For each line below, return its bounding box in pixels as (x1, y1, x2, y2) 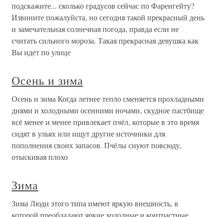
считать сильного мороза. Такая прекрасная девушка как (12, 35, 199, 46)
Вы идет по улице (12, 46, 71, 57)
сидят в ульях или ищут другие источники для (12, 128, 165, 139)
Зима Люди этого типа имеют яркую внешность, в (12, 198, 178, 208)
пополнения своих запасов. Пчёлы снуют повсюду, (12, 139, 182, 150)
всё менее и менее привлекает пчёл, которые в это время (12, 116, 199, 127)
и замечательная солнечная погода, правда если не (12, 23, 179, 34)
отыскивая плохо (12, 151, 68, 162)
